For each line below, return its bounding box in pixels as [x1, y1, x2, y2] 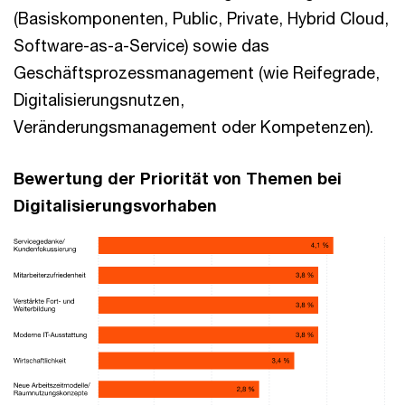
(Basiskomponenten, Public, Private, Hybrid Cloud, [14, 8, 389, 29]
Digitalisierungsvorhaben [14, 195, 217, 216]
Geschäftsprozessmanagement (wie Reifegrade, [14, 62, 380, 83]
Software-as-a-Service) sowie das [14, 35, 269, 56]
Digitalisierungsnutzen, [14, 89, 184, 110]
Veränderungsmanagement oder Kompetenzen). [14, 117, 373, 137]
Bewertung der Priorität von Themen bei [14, 168, 342, 189]
